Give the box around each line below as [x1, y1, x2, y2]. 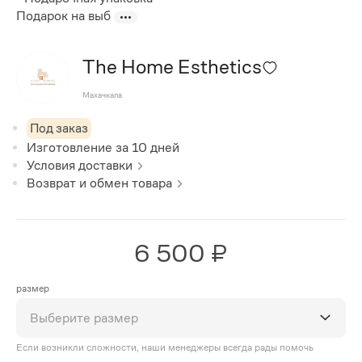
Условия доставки [27, 157, 133, 173]
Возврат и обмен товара [27, 175, 173, 191]
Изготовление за [27, 139, 133, 155]
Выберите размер [30, 309, 139, 326]
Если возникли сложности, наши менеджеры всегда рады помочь [16, 341, 314, 353]
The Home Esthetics [82, 56, 262, 78]
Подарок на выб [16, 8, 111, 24]
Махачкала [82, 90, 122, 100]
